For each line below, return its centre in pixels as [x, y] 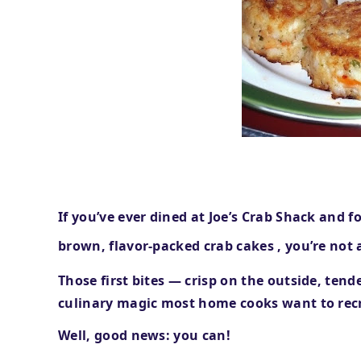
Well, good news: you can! [144, 335]
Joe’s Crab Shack [264, 217]
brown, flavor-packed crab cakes [168, 246]
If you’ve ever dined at [133, 217]
